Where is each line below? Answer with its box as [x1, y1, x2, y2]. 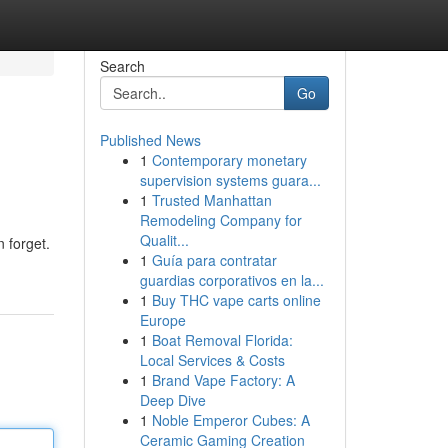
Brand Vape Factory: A [151, 370, 295, 390]
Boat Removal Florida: [151, 330, 293, 350]
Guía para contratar [151, 250, 277, 270]
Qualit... [139, 230, 189, 250]
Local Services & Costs [139, 350, 285, 370]
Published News [99, 130, 201, 150]
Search [99, 56, 145, 76]
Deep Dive [139, 390, 206, 410]
